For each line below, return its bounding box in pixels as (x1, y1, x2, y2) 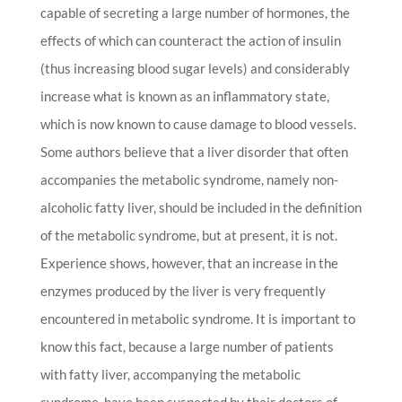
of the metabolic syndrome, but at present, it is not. (39, 227, 337, 244)
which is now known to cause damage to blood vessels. (39, 116, 356, 133)
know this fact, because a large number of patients (39, 338, 334, 355)
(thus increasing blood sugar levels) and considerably (39, 60, 350, 77)
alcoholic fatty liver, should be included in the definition (39, 199, 362, 216)
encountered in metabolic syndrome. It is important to (39, 310, 355, 328)
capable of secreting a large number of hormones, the (39, 4, 350, 22)
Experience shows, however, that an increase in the (39, 255, 338, 272)
